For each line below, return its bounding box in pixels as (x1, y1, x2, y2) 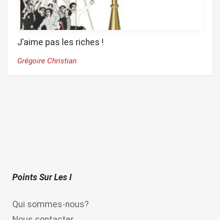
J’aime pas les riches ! (17, 37, 104, 47)
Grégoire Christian (17, 56, 77, 65)
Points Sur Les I (12, 172, 72, 182)
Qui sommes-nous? (12, 199, 89, 209)
